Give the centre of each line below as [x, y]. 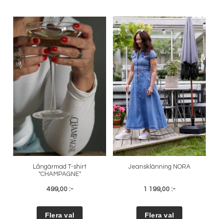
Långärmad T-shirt [60, 167]
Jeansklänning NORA [159, 167]
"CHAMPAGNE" [60, 174]
